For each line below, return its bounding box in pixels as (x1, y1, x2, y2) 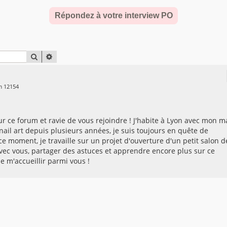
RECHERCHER (38, 52, 81, 61)
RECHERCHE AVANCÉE (53, 52, 123, 61)
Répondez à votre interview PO (54, 11, 173, 20)
